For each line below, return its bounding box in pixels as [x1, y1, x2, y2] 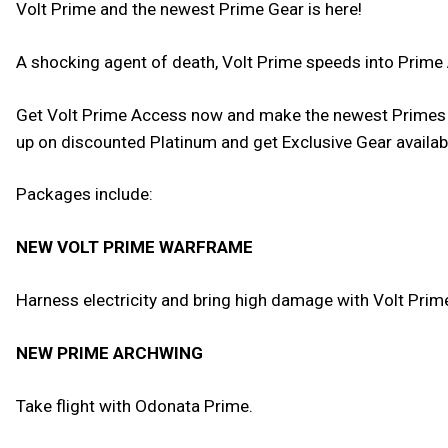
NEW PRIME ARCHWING [16, 343, 203, 364]
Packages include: [16, 184, 153, 205]
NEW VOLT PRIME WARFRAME [16, 237, 253, 258]
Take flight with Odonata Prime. [16, 396, 253, 417]
